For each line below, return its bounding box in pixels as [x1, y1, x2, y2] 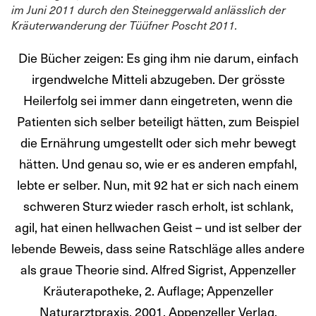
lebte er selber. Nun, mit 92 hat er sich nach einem [17, 175, 299, 195]
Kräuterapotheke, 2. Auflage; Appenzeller [42, 281, 274, 300]
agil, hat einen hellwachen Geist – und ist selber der [14, 217, 302, 237]
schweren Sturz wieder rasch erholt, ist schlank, [23, 196, 293, 216]
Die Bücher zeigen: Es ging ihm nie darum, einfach [18, 48, 298, 68]
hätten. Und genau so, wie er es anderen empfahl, [19, 154, 297, 174]
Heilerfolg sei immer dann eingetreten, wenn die [23, 90, 293, 110]
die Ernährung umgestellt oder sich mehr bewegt [20, 133, 296, 152]
